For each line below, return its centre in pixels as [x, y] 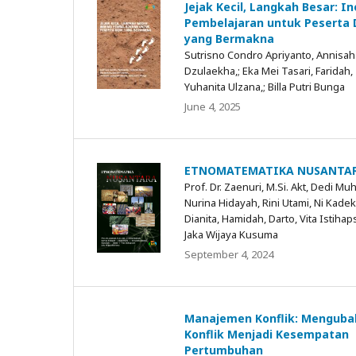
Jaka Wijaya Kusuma [231, 234]
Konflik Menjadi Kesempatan [267, 334]
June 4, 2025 [213, 106]
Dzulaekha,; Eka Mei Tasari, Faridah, [269, 70]
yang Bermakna [229, 38]
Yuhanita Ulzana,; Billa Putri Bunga [265, 86]
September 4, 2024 [229, 254]
